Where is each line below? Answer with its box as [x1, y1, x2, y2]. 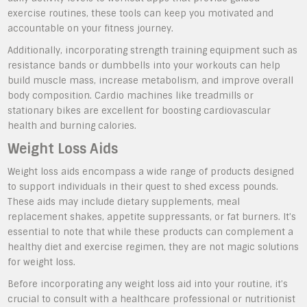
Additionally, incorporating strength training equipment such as [8, 45, 298, 56]
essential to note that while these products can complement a [8, 226, 294, 238]
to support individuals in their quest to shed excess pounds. [8, 181, 279, 193]
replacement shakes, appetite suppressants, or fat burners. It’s [8, 211, 297, 223]
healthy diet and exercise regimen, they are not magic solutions [8, 241, 299, 253]
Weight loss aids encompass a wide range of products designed [8, 166, 295, 177]
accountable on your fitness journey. [8, 23, 174, 34]
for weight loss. [8, 256, 76, 268]
